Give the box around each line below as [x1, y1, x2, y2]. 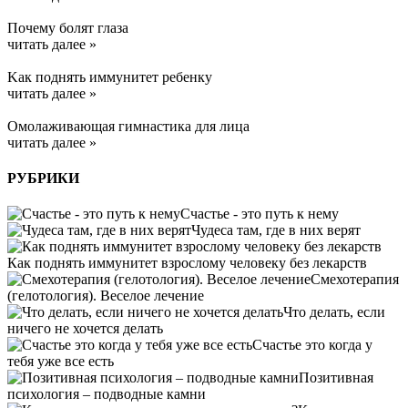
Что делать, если [283, 304, 385, 321]
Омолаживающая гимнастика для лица [7, 117, 250, 134]
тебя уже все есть [7, 353, 114, 370]
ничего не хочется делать [7, 321, 163, 337]
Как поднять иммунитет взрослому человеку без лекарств [7, 255, 367, 271]
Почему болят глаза [7, 19, 128, 36]
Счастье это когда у [252, 337, 372, 353]
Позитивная [299, 370, 373, 386]
